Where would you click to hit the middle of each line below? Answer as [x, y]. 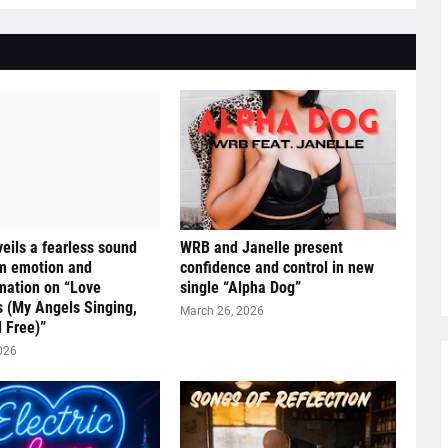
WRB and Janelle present [261, 247]
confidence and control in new [276, 267]
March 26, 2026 [221, 311]
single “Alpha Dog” [240, 287]
